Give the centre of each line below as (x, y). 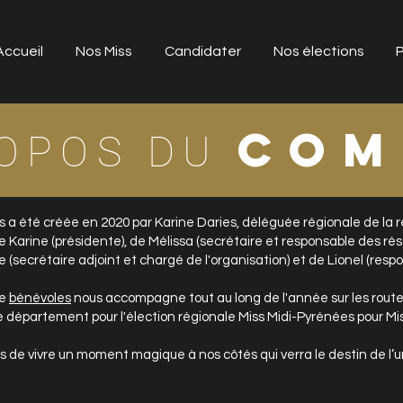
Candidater (203, 51)
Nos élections (319, 51)
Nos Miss (104, 51)
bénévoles (40, 298)
